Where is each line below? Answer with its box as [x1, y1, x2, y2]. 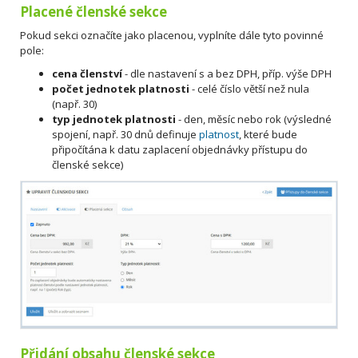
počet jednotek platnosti [52, 81, 189, 96]
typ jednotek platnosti [52, 111, 176, 126]
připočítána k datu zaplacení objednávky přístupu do [52, 141, 308, 157]
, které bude [239, 126, 297, 141]
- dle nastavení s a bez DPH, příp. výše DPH [122, 66, 332, 81]
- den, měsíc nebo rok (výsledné [176, 111, 332, 126]
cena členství [52, 66, 122, 81]
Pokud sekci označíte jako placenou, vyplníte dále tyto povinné [20, 27, 324, 42]
